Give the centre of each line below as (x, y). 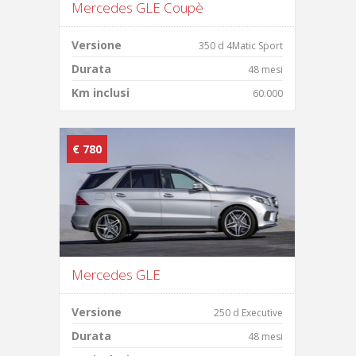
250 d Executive (248, 313)
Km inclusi (101, 93)
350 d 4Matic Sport (241, 46)
